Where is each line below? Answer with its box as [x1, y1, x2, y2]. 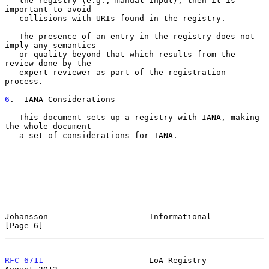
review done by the [5, 58, 91, 68]
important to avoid [5, 4, 91, 14]
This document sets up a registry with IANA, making [5, 112, 19, 122]
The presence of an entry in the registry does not [5, 31, 19, 41]
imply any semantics [5, 40, 96, 50]
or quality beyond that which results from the [5, 49, 19, 59]
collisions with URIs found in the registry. [5, 13, 19, 23]
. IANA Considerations [10, 94, 115, 104]
